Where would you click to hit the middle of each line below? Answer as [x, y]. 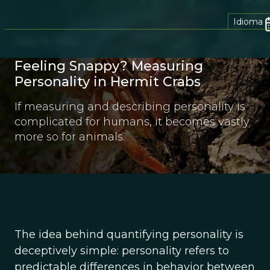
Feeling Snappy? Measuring [109, 66]
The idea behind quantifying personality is [129, 234]
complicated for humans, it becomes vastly [132, 122]
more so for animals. [70, 137]
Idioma [248, 21]
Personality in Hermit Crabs [108, 82]
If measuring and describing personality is [130, 107]
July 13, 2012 [47, 41]
